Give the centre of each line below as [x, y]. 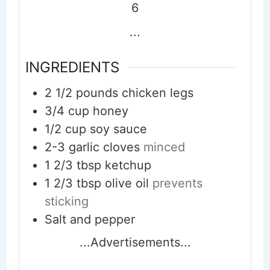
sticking [66, 202]
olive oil [127, 184]
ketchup [128, 165]
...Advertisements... [135, 243]
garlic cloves [104, 147]
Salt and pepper [89, 220]
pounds [97, 93]
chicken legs [157, 93]
